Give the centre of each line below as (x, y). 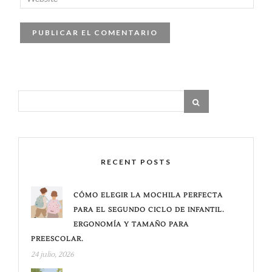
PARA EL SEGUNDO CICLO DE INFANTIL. (149, 209)
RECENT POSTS (136, 161)
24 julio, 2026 (53, 254)
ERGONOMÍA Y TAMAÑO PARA (131, 224)
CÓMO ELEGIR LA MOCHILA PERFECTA (148, 195)
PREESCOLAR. (57, 239)
